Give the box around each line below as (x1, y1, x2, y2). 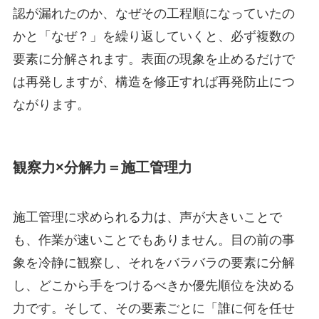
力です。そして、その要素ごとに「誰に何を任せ (12, 300, 295, 315)
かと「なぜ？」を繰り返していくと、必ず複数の (12, 29, 295, 44)
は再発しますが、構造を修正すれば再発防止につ (12, 75, 295, 90)
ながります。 (12, 98, 90, 113)
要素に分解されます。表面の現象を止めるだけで (12, 52, 295, 67)
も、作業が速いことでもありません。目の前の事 (12, 232, 295, 247)
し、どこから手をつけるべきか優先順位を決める (12, 278, 295, 293)
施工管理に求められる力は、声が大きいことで (12, 209, 282, 224)
